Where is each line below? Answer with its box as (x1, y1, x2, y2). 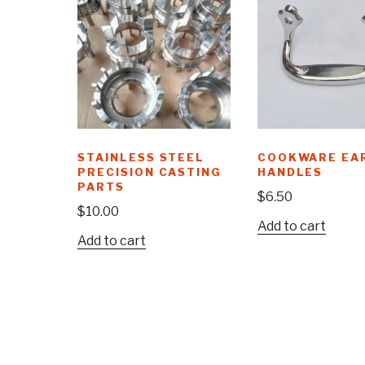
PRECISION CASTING (77, 165, 222, 179)
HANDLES (257, 165, 323, 179)
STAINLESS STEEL (77, 151, 205, 165)
